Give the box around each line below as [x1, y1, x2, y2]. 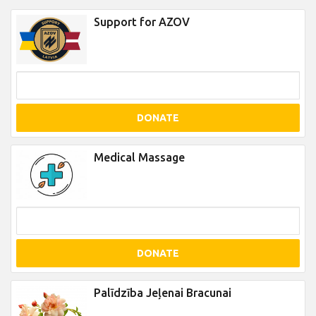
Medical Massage [94, 151, 185, 164]
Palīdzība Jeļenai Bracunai [94, 286, 231, 299]
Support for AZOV [94, 16, 190, 28]
